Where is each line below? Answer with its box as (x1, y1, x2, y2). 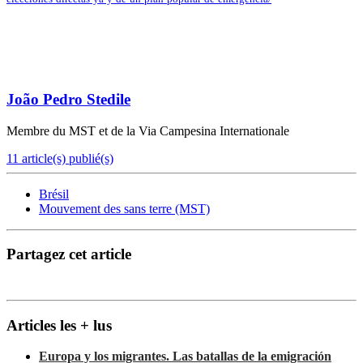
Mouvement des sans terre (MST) (39, 201, 210, 216)
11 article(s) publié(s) (6, 151, 113, 165)
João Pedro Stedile (6, 90, 130, 108)
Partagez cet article (6, 246, 131, 263)
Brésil (39, 186, 69, 201)
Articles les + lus (6, 316, 112, 334)
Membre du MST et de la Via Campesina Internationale (6, 123, 289, 138)
